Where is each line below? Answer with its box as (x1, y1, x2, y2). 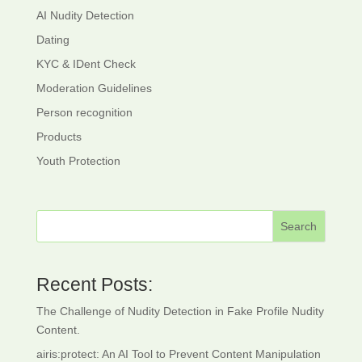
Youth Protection (36, 154, 120, 168)
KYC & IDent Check (36, 57, 136, 71)
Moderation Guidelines (36, 82, 152, 95)
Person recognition (36, 106, 133, 120)
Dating (36, 33, 69, 47)
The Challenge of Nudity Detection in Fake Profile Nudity (36, 304, 324, 318)
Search (280, 219, 318, 233)
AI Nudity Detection (36, 9, 134, 23)
